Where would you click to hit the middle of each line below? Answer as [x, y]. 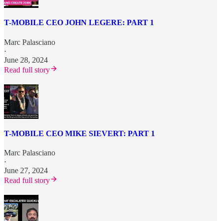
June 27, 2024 [26, 171]
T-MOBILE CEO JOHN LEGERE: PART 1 [79, 23]
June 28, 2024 [26, 60]
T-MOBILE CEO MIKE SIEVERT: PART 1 [79, 133]
